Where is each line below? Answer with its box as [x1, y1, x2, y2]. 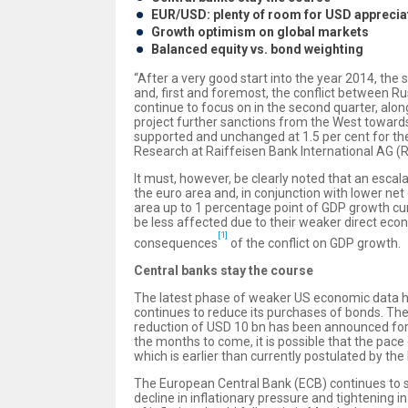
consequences [134, 235, 218, 250]
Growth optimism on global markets [151, 25, 369, 40]
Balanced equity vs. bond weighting [151, 42, 363, 57]
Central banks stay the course [134, 262, 313, 278]
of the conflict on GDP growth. [228, 235, 401, 250]
